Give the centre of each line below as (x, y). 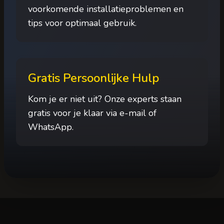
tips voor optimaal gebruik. (82, 23)
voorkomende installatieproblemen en (106, 9)
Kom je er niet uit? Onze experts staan (105, 99)
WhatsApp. (51, 127)
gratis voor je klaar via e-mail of (92, 113)
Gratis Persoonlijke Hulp (93, 78)
